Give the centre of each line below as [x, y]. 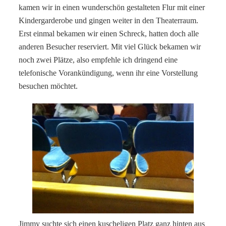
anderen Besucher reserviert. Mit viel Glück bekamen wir [110, 46]
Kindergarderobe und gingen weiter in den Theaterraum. [109, 20]
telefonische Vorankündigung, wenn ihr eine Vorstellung [108, 73]
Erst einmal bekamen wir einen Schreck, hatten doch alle [109, 33]
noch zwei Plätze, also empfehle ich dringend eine [98, 60]
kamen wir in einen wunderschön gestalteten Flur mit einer [112, 7]
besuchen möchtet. [48, 86]
